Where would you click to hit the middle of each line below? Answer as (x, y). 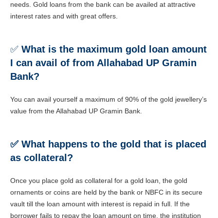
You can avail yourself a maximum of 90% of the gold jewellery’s (109, 100)
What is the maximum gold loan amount (114, 49)
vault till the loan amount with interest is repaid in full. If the (100, 204)
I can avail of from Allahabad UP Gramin (103, 63)
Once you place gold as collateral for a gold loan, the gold (99, 181)
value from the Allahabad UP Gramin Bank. (76, 111)
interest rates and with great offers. (64, 16)
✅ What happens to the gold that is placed (108, 144)
